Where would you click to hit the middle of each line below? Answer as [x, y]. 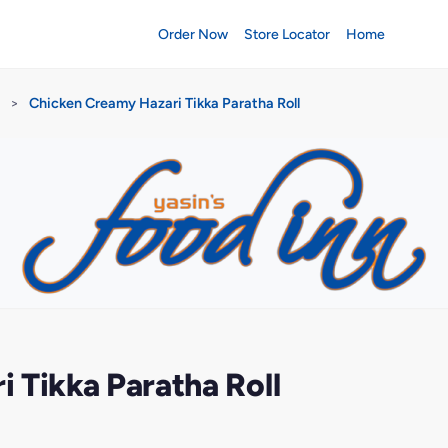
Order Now [192, 34]
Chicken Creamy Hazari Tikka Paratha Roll [165, 103]
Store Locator [286, 34]
